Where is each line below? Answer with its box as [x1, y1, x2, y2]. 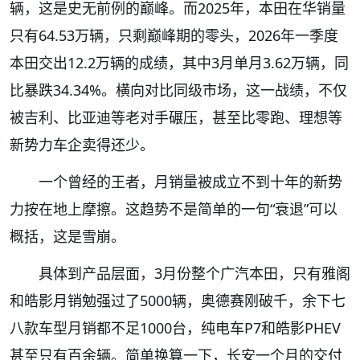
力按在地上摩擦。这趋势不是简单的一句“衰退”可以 [10, 199, 337, 219]
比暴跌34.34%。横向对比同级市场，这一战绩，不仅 [10, 80, 347, 100]
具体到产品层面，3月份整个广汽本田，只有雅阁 [39, 264, 350, 284]
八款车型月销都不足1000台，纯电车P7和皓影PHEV [10, 318, 341, 338]
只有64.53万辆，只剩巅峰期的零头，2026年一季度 [10, 26, 338, 46]
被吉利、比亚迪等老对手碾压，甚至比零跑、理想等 [10, 108, 342, 128]
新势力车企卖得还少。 [10, 135, 154, 155]
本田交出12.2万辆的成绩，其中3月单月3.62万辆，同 [10, 53, 349, 73]
